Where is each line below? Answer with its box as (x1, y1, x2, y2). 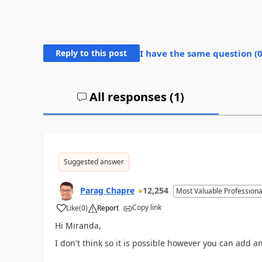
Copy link (132, 202, 161, 212)
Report (96, 202, 119, 213)
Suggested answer (63, 156, 124, 167)
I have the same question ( (139, 47, 257, 59)
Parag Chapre (80, 184, 135, 196)
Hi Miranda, (54, 219, 101, 231)
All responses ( (87, 88, 174, 105)
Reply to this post (56, 47, 127, 58)
